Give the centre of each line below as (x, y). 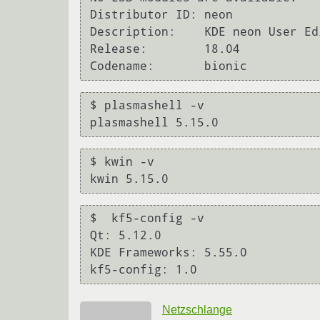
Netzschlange (197, 309)
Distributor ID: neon (161, 15)
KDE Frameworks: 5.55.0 (169, 253)
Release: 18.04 (165, 49)
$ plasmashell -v (147, 106)
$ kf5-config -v (147, 219)
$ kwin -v (122, 162)
